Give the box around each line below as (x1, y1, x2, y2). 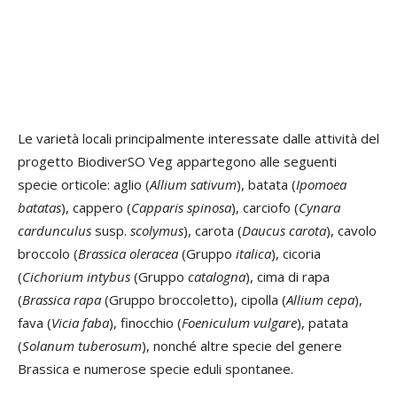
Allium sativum (150, 175, 237, 193)
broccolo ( (18, 244, 78, 262)
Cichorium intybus (22, 267, 130, 285)
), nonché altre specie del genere (142, 336, 342, 354)
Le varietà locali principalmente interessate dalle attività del (18, 128, 379, 147)
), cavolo (326, 221, 377, 239)
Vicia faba (51, 313, 109, 331)
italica (236, 244, 271, 262)
